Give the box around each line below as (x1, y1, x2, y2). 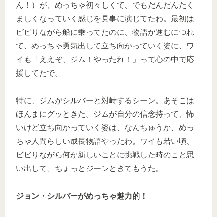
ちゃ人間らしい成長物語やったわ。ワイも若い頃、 (16, 137, 194, 145)
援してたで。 (16, 68, 62, 77)
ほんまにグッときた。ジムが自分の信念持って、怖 (16, 109, 194, 118)
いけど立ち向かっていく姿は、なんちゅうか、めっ (16, 123, 194, 132)
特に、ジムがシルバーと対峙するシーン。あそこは (16, 96, 194, 105)
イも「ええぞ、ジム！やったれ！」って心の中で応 (16, 55, 194, 63)
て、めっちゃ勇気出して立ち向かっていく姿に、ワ (16, 41, 194, 50)
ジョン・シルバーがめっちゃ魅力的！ (16, 191, 148, 200)
